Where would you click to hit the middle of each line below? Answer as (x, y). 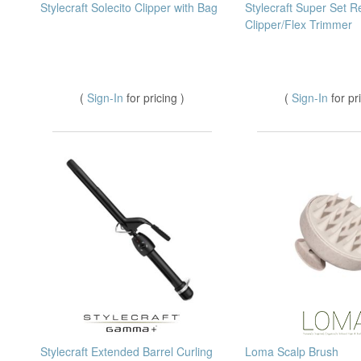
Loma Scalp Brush (292, 351)
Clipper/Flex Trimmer (299, 24)
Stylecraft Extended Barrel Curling (127, 351)
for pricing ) (156, 97)
